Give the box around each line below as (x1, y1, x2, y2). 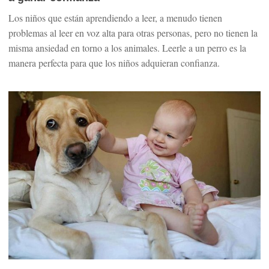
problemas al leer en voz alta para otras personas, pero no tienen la (8, 26, 258, 39)
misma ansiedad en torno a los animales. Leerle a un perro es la (8, 41, 246, 54)
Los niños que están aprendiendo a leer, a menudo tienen (8, 11, 222, 24)
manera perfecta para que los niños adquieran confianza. (8, 56, 220, 69)
